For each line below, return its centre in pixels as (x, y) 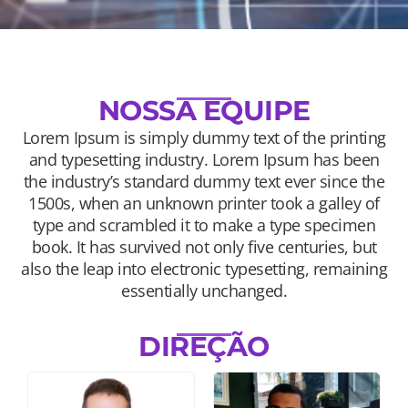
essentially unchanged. (204, 291)
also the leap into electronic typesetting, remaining (204, 269)
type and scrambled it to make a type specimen (204, 225)
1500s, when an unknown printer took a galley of (204, 203)
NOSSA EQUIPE (204, 111)
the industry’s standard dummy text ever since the (204, 181)
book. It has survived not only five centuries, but (204, 247)
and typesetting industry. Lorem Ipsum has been (204, 159)
